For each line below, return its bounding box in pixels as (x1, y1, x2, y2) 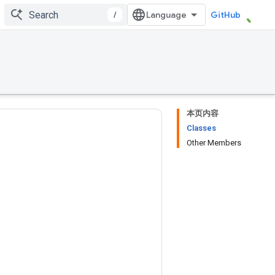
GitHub (211, 9, 241, 20)
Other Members (187, 138, 241, 147)
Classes (187, 123, 216, 133)
